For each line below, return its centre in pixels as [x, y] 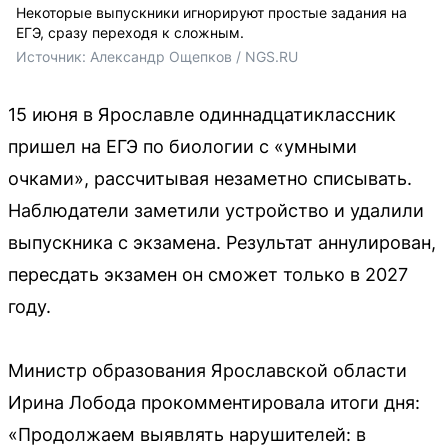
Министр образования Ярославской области [207, 370]
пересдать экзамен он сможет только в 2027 [208, 274]
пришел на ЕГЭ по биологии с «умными [182, 146]
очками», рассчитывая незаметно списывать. [210, 178]
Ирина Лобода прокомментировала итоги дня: [214, 402]
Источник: [53, 56]
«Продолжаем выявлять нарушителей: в [187, 434]
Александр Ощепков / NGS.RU [194, 56]
